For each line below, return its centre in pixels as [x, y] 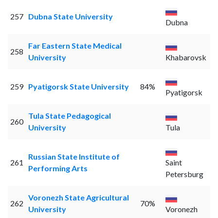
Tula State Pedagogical [69, 116]
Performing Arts [58, 168]
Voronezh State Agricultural [78, 198]
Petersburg [184, 174]
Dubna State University [70, 17]
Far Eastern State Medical [75, 46]
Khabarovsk [186, 57]
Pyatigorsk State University [78, 87]
